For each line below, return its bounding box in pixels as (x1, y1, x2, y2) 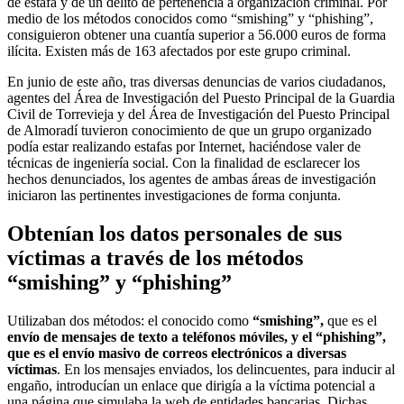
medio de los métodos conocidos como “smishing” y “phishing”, (7, 10, 373, 26)
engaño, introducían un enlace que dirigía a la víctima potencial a (7, 377, 375, 393)
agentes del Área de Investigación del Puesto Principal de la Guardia (7, 89, 395, 106)
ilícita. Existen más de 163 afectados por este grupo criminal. (7, 42, 351, 59)
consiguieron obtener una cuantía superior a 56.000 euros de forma (7, 26, 386, 42)
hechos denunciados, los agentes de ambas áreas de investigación (7, 170, 376, 187)
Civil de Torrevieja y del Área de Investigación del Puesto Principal (7, 106, 390, 122)
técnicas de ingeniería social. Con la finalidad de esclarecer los (7, 154, 360, 170)
